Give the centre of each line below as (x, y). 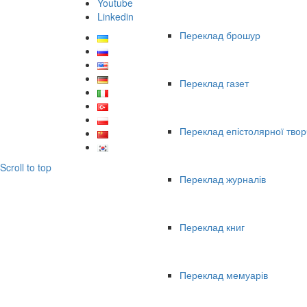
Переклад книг (212, 227)
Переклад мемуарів (224, 275)
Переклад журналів (223, 179)
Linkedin (115, 17)
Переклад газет (214, 83)
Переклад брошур (220, 35)
